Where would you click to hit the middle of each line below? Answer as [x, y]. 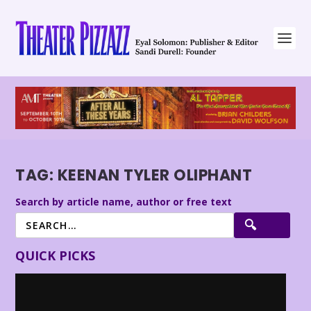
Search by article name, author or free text [124, 201]
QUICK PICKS [56, 255]
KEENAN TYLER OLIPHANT [155, 176]
